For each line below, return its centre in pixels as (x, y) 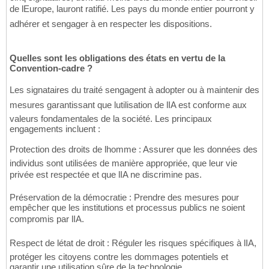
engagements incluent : (55, 129)
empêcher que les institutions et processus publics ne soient (127, 208)
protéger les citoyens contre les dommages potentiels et (119, 257)
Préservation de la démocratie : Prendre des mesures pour (124, 198)
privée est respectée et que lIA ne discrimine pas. (106, 175)
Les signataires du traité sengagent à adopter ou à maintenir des (134, 90)
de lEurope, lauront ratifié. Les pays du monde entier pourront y (132, 9)
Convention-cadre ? (51, 68)
